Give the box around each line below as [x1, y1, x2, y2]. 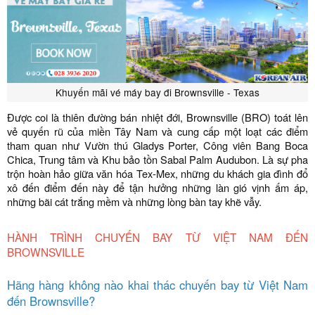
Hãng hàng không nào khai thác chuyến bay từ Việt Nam [7, 276, 308, 293]
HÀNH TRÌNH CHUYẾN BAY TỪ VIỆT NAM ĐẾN [7, 229, 308, 245]
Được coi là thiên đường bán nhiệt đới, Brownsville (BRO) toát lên [7, 110, 308, 124]
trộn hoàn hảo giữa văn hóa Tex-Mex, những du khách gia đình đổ [7, 166, 308, 181]
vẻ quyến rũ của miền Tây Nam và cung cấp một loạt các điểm [7, 124, 308, 139]
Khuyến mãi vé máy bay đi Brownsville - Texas [56, 85, 259, 99]
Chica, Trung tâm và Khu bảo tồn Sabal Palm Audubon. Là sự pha [7, 152, 308, 167]
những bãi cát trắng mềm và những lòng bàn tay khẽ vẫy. [7, 194, 262, 209]
